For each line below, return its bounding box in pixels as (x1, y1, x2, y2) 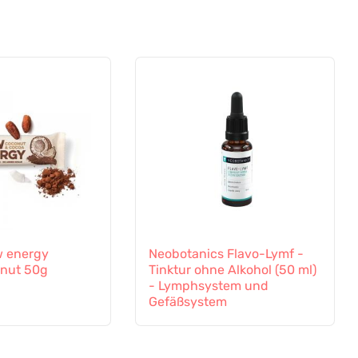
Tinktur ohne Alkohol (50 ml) (148, 262, 316, 278)
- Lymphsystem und (148, 278, 268, 294)
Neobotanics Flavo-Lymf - (148, 246, 304, 262)
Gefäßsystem (148, 294, 227, 310)
